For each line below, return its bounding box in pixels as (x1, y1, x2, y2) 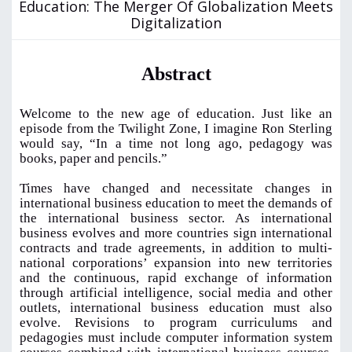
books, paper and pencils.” (20, 151, 167, 167)
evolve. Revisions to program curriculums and (20, 315, 332, 331)
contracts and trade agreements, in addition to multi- (20, 240, 332, 256)
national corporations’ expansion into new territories (20, 255, 332, 271)
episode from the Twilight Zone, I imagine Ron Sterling (20, 121, 332, 137)
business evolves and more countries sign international (20, 225, 332, 241)
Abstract (141, 64, 211, 85)
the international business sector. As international (20, 211, 332, 226)
